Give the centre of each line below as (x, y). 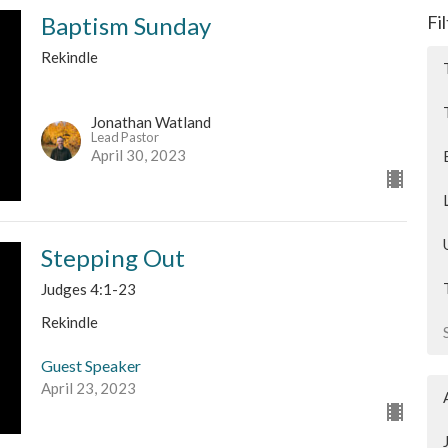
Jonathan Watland (150, 122)
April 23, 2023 (88, 387)
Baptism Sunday (125, 25)
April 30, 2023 (138, 155)
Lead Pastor (124, 137)
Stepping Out (112, 258)
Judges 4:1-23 (88, 289)
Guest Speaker (90, 365)
